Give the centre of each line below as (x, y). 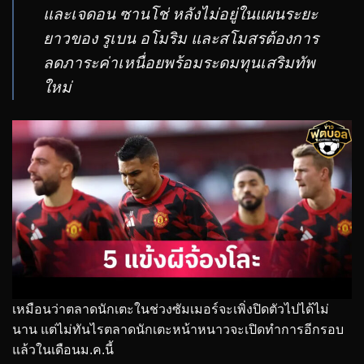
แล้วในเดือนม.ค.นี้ (63, 350)
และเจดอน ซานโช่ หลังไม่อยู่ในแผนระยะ (180, 14)
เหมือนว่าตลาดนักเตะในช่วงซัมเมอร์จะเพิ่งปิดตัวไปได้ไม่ (171, 310)
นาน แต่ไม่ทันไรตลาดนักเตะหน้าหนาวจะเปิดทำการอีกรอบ (178, 330)
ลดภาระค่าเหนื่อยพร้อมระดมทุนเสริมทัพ (179, 63)
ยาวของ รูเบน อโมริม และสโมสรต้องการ (181, 38)
